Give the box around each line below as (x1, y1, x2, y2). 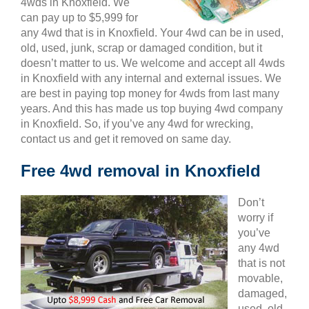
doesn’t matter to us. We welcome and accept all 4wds (21, 57, 285, 69)
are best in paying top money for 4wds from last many (21, 88, 279, 99)
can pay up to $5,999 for (21, 12, 138, 23)
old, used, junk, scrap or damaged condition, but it (21, 42, 262, 54)
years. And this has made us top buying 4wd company (21, 103, 283, 114)
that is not (238, 257, 285, 269)
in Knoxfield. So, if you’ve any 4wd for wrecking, (21, 118, 253, 130)
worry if (238, 212, 273, 223)
